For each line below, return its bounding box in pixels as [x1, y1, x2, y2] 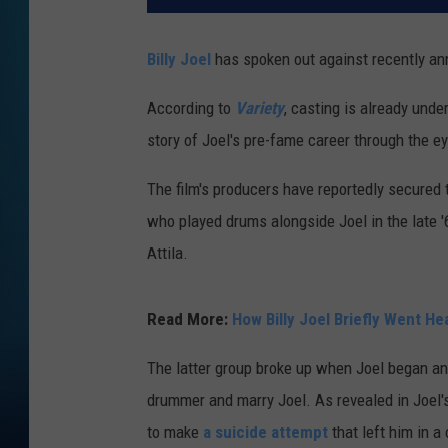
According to [147, 98, 235, 119]
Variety [235, 98, 284, 119]
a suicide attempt [203, 422, 328, 443]
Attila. [147, 243, 188, 264]
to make [147, 422, 203, 443]
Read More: [147, 309, 232, 330]
